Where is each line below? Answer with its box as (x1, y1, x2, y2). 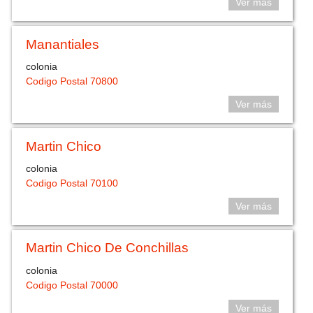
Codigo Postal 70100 (26, 177, 119, 189)
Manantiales (26, 36, 100, 52)
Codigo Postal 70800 (26, 75, 119, 87)
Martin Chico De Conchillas (26, 240, 189, 256)
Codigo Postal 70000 (26, 279, 119, 291)
